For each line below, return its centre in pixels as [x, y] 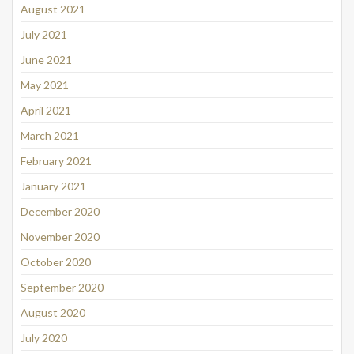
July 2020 [44, 337]
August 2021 [53, 9]
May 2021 [45, 85]
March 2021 [50, 135]
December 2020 [60, 211]
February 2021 [56, 160]
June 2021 [46, 59]
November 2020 [60, 236]
